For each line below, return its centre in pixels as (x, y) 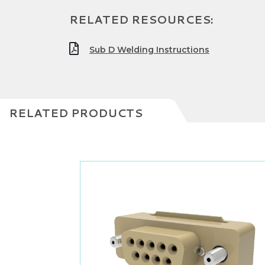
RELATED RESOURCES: (141, 19)
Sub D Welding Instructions (149, 50)
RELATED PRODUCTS (76, 113)
